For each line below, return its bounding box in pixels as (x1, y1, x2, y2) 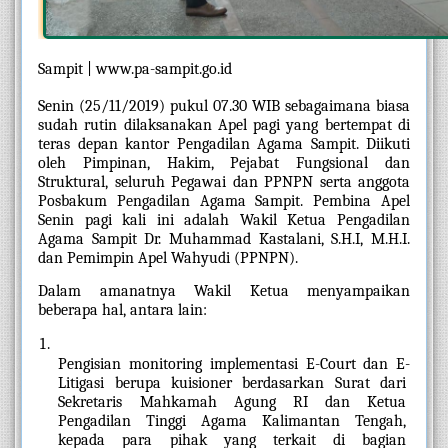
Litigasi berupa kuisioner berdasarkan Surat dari (58, 373, 406, 392)
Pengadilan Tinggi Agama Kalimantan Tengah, (58, 411, 406, 430)
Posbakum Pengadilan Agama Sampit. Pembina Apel (38, 192, 410, 211)
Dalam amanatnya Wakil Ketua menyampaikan (38, 281, 410, 300)
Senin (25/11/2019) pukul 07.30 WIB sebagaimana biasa (38, 97, 410, 116)
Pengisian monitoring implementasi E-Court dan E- (58, 354, 410, 373)
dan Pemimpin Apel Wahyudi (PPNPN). (38, 249, 302, 268)
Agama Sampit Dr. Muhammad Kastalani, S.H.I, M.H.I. (38, 230, 410, 249)
